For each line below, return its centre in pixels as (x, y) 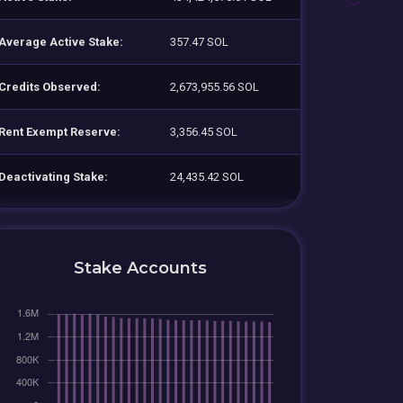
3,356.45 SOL (204, 131)
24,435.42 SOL (207, 176)
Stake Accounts (140, 268)
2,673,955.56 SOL (215, 86)
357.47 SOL (199, 41)
